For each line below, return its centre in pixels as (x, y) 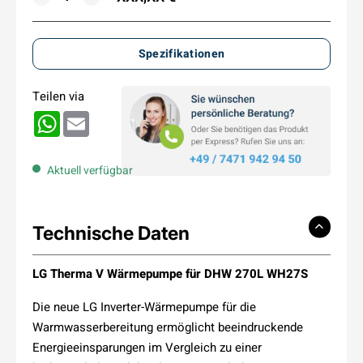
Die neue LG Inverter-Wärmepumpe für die (144, 306)
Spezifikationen (181, 53)
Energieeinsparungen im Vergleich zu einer (147, 347)
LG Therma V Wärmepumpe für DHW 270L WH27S (170, 273)
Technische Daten (111, 233)
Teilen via (58, 96)
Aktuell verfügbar (90, 170)
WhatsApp (88, 117)
